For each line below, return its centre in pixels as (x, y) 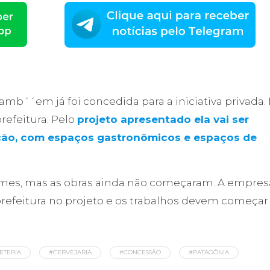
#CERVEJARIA (70, 253)
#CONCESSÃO (140, 253)
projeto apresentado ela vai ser (163, 120)
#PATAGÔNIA (209, 253)
